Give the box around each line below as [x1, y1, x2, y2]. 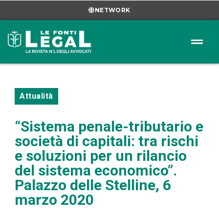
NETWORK [94, 6, 131, 14]
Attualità [20, 91, 53, 101]
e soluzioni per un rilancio [15, 147, 187, 164]
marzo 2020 [15, 191, 94, 208]
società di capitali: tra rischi [15, 132, 198, 150]
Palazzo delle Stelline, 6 [15, 176, 171, 194]
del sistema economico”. [15, 161, 177, 179]
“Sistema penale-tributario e [15, 117, 203, 135]
